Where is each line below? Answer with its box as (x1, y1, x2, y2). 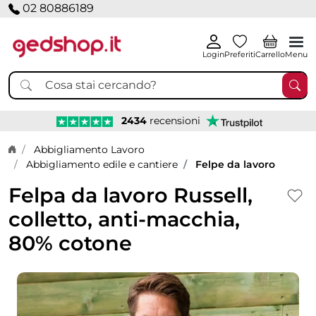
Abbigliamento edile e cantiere (26, 157, 178, 171)
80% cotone (8, 230, 132, 255)
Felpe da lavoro (195, 157, 275, 171)
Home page (8, 142, 66, 155)
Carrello (255, 49, 285, 59)
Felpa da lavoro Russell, (8, 182, 253, 207)
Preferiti (224, 49, 255, 59)
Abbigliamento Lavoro (34, 142, 145, 156)
